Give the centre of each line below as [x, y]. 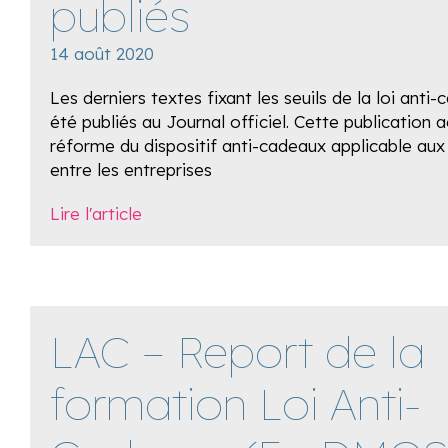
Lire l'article [96, 213]
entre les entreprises [131, 169]
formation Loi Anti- [235, 403]
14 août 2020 [102, 53]
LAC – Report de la [237, 351]
